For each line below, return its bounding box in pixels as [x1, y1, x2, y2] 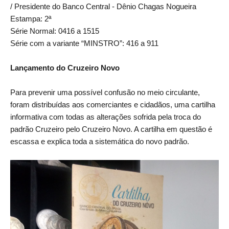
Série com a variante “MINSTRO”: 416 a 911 [10, 39, 158, 48]
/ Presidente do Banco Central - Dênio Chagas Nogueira [10, 2, 196, 11]
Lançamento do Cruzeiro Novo [10, 63, 120, 73]
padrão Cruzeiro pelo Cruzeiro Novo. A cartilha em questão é [10, 125, 212, 134]
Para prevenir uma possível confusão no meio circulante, [10, 88, 200, 97]
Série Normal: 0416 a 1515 [10, 27, 99, 36]
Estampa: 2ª [10, 14, 52, 24]
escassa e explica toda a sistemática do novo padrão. [10, 137, 189, 146]
